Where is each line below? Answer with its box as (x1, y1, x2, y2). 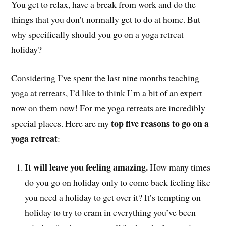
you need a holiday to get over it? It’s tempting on (25, 191, 201, 204)
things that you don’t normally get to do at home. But (11, 13, 201, 25)
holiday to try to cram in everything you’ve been (25, 206, 196, 219)
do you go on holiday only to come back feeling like (25, 176, 211, 189)
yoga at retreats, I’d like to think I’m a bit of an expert (11, 87, 203, 99)
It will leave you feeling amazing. (25, 160, 150, 174)
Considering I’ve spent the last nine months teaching (11, 72, 200, 84)
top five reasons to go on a (111, 117, 209, 130)
